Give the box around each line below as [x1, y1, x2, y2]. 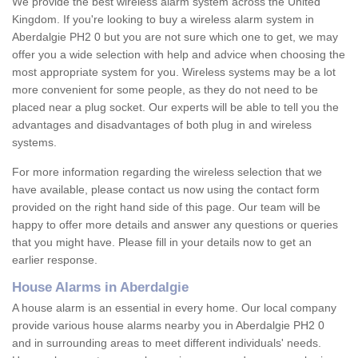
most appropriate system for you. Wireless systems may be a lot [12, 66, 336, 79]
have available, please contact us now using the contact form [12, 183, 320, 197]
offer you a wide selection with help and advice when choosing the [12, 48, 345, 62]
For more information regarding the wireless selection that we [12, 165, 322, 179]
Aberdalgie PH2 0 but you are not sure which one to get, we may [12, 30, 338, 44]
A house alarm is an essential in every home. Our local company [12, 301, 336, 315]
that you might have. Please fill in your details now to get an [12, 236, 312, 249]
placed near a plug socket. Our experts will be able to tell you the [12, 101, 339, 114]
